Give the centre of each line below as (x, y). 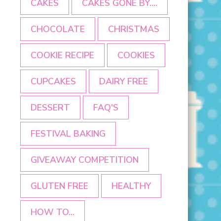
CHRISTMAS (134, 29)
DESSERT (50, 108)
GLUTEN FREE (59, 186)
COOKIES (136, 55)
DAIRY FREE (124, 82)
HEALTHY (131, 186)
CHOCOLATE (58, 29)
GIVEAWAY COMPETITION (85, 160)
